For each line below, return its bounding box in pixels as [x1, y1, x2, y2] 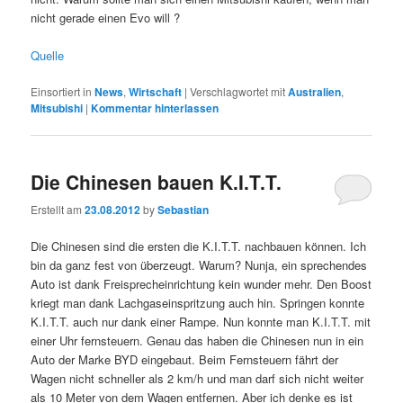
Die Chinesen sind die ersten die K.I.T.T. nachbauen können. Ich [31, 237, 367, 255]
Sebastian [157, 201, 210, 219]
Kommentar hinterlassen [91, 99, 219, 116]
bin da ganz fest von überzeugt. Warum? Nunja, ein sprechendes [31, 256, 368, 274]
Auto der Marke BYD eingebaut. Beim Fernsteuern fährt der [31, 351, 339, 369]
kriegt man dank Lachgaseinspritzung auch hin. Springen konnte [31, 294, 365, 312]
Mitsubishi [31, 99, 84, 116]
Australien [288, 83, 342, 100]
